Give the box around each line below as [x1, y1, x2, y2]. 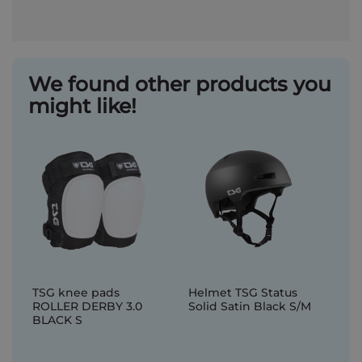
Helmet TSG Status [187, 285, 297, 300]
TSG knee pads [32, 285, 120, 300]
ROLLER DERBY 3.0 [32, 299, 142, 314]
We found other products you [28, 72, 331, 96]
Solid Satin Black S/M [187, 299, 311, 314]
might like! [28, 94, 137, 118]
